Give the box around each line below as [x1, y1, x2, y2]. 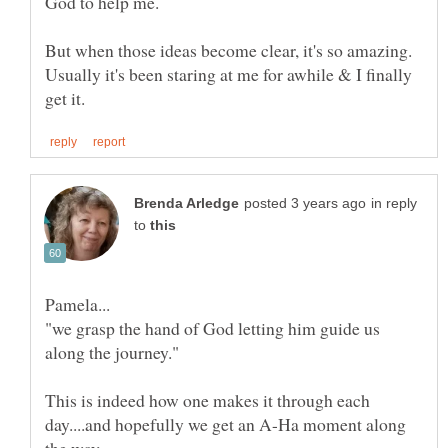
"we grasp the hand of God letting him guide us [45, 316, 380, 341]
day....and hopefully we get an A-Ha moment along [45, 412, 406, 437]
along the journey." [45, 340, 179, 365]
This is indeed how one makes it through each [45, 388, 370, 413]
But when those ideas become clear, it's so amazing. [45, 37, 412, 62]
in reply [371, 196, 417, 212]
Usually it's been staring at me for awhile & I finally [45, 61, 412, 86]
